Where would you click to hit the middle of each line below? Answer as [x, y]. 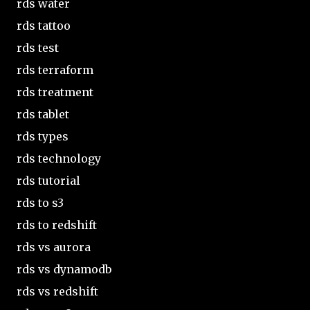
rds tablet [43, 114]
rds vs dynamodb [64, 269]
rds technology [59, 158]
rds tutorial [48, 180]
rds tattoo [44, 25]
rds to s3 [40, 202]
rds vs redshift [57, 291]
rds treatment [55, 92]
